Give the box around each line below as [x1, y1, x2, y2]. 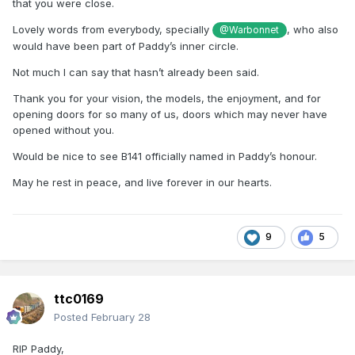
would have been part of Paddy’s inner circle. [13, 40, 239, 53]
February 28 [91, 310, 151, 323]
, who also [286, 22, 338, 36]
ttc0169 [54, 290, 104, 307]
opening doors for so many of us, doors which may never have [13, 108, 327, 121]
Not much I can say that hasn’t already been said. [13, 66, 259, 79]
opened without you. [13, 124, 114, 137]
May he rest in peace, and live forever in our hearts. [13, 176, 272, 189]
